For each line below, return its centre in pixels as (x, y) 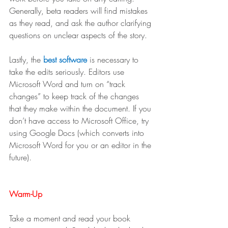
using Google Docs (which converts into (78, 133)
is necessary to (115, 60)
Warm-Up (26, 194)
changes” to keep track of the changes (75, 96)
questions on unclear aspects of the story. (79, 35)
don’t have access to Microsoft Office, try (80, 121)
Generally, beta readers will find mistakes (80, 11)
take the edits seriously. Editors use (68, 72)
